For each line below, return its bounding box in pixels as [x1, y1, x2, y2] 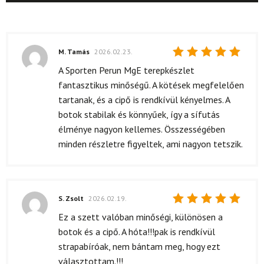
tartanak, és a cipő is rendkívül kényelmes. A [58, 93, 230, 105]
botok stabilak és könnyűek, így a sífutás [58, 108, 220, 120]
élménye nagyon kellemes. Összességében [58, 123, 225, 135]
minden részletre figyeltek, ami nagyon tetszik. [58, 137, 243, 150]
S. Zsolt [58, 194, 85, 203]
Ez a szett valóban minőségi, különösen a [58, 210, 223, 223]
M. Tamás [58, 47, 91, 56]
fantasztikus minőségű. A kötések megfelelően [58, 78, 244, 91]
